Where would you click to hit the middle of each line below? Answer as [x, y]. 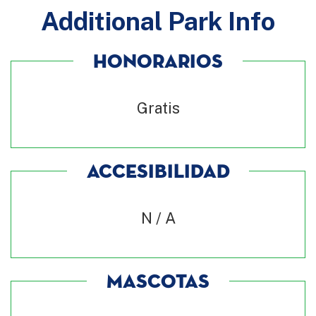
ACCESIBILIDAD [158, 172]
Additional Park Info [158, 21]
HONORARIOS [158, 62]
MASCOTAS [158, 282]
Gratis [158, 108]
